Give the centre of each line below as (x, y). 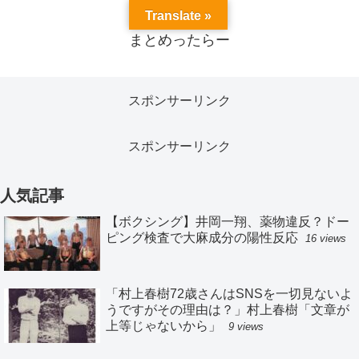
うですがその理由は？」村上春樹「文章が (228, 309)
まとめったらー (179, 40)
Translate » (178, 16)
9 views (246, 326)
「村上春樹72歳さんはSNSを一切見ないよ (229, 293)
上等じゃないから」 (163, 325)
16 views (326, 238)
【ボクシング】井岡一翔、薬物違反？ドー (228, 221)
